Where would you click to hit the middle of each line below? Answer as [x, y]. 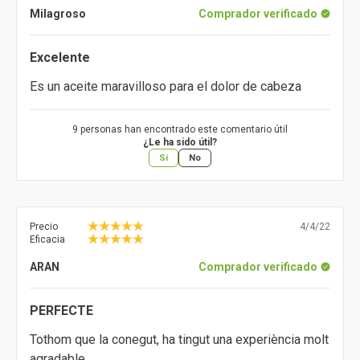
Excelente [60, 58]
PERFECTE [61, 311]
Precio [44, 227]
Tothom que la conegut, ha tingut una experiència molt [179, 340]
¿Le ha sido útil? [180, 143]
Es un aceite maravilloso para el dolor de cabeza [166, 87]
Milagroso [58, 14]
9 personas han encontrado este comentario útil [180, 130]
